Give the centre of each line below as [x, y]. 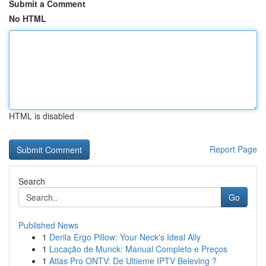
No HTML [28, 18]
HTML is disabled [42, 116]
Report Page [233, 149]
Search [32, 181]
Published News [48, 225]
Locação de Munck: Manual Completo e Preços [138, 249]
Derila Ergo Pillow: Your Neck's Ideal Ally [125, 237]
